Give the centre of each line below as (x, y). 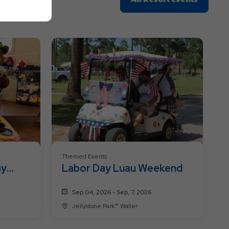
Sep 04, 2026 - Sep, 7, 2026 (111, 192)
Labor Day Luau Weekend (122, 168)
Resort (211, 36)
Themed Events (84, 156)
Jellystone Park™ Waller (129, 206)
